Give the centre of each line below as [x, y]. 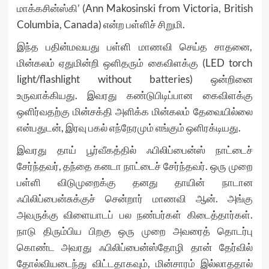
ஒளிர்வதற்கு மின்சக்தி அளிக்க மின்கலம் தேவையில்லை [134, 111]
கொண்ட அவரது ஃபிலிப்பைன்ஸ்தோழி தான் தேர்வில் [134, 247]
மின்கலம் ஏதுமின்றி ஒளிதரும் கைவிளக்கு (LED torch [134, 63]
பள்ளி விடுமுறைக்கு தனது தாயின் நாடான [134, 182]
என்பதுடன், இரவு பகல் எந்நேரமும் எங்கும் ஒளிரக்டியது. [128, 128]
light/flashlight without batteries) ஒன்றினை [134, 79]
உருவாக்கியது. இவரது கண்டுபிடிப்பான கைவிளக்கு [134, 95]
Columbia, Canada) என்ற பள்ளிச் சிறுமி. [101, 24]
